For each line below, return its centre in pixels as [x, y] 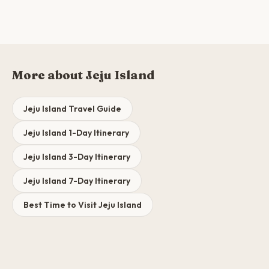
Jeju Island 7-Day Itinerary [77, 181]
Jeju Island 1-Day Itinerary [76, 133]
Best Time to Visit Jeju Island [83, 205]
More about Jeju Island [83, 75]
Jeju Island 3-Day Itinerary [77, 157]
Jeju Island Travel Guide [72, 109]
